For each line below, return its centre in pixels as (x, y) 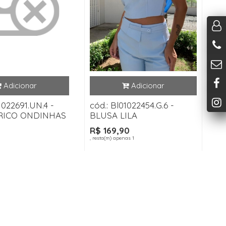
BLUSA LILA (114, 115)
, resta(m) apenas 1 (112, 138)
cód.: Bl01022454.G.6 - (132, 105)
